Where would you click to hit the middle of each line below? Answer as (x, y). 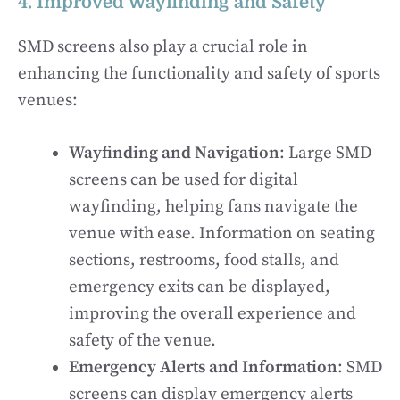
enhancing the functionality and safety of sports (199, 74)
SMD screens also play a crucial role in (163, 47)
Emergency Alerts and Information (203, 367)
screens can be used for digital (183, 179)
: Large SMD (325, 153)
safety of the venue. (142, 340)
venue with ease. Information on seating (222, 233)
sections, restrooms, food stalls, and (204, 260)
